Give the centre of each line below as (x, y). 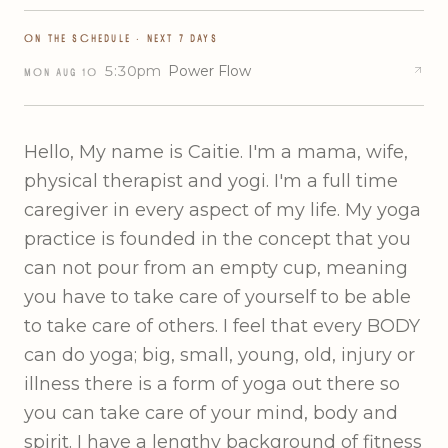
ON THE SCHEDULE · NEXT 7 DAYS (121, 38)
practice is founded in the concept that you (217, 238)
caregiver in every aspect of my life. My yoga (222, 209)
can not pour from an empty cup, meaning (216, 267)
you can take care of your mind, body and (211, 412)
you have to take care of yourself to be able (217, 296)
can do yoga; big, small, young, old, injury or (219, 354)
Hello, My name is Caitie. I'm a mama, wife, (216, 151)
